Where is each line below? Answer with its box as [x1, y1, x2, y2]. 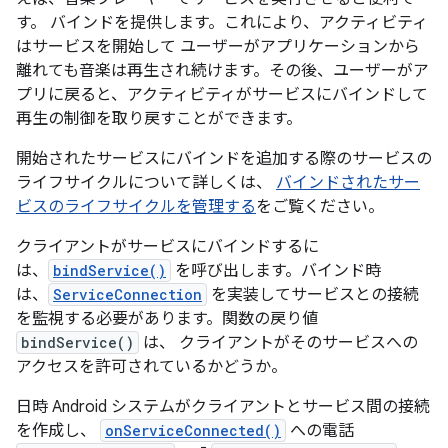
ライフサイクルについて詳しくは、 [16, 173, 276, 193]
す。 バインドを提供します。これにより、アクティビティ [16, 13, 428, 33]
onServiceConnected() [105, 421, 281, 440]
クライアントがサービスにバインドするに [16, 237, 319, 257]
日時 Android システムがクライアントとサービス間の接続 [16, 397, 430, 417]
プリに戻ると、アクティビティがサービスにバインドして [16, 85, 428, 105]
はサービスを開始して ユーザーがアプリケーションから [16, 37, 420, 57]
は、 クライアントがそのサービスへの [139, 333, 418, 353]
